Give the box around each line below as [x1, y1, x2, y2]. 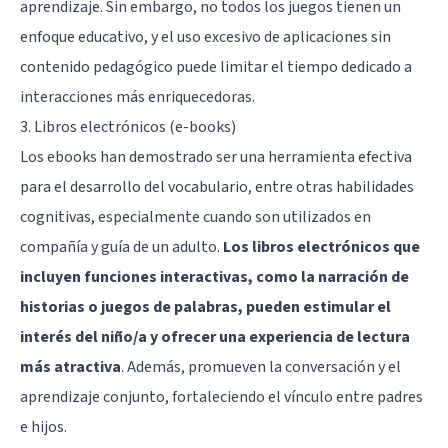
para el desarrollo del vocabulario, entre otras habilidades [20, 175, 414, 198]
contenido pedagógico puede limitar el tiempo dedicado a [20, 55, 412, 78]
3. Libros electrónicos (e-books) [20, 115, 236, 138]
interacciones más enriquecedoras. [20, 85, 255, 108]
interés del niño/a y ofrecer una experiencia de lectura [20, 325, 410, 348]
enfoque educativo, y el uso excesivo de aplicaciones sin [20, 25, 391, 48]
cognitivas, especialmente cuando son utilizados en [20, 205, 371, 228]
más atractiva [20, 355, 121, 378]
